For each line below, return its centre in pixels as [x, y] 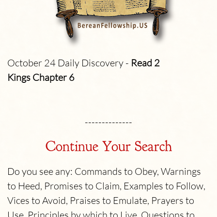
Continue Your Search [108, 146]
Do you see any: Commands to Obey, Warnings [104, 171]
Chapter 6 [54, 77]
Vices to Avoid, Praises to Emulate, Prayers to [101, 200]
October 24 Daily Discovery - [69, 63]
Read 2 [145, 63]
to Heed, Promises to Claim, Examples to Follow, [106, 186]
